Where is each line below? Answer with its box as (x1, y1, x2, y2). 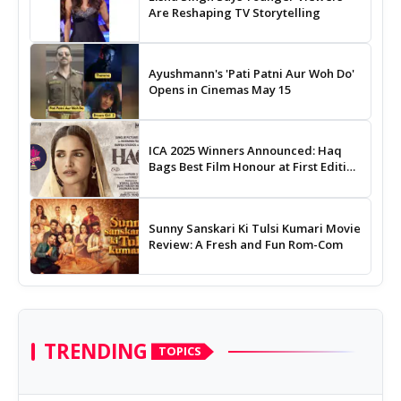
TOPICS (158, 343, 201, 360)
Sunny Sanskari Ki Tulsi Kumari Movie (148, 219, 361, 236)
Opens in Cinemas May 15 (148, 81, 291, 98)
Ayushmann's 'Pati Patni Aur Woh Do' (148, 64, 354, 81)
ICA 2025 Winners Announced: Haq (148, 142, 342, 159)
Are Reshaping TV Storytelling (148, 4, 320, 21)
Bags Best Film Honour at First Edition (148, 158, 361, 175)
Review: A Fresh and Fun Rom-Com (148, 235, 343, 252)
